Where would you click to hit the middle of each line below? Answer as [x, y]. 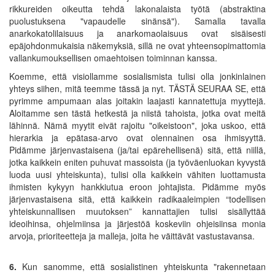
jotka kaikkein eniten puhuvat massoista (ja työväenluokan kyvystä [137, 162]
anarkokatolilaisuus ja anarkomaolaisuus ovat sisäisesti [137, 33]
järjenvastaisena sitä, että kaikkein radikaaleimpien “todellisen [137, 199]
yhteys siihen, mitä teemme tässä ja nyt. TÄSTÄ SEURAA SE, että [137, 88]
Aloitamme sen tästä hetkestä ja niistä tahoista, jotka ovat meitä [137, 113]
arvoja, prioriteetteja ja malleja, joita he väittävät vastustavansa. [132, 235]
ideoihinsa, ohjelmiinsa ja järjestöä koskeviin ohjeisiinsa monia [137, 223]
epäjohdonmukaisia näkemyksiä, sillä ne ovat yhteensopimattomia [137, 45]
